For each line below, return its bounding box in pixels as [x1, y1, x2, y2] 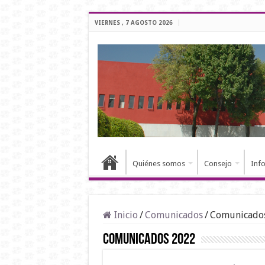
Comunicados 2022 [102, 232, 195, 248]
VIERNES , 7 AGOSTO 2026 [94, 20, 173, 26]
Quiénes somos [132, 159, 185, 169]
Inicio [111, 209, 138, 221]
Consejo [203, 159, 232, 169]
